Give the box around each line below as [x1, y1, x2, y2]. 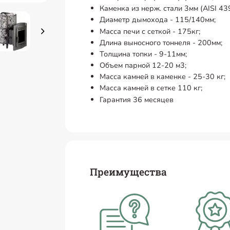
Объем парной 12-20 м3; [100, 60, 187, 71]
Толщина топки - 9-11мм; [100, 48, 187, 59]
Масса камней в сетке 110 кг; [100, 83, 203, 93]
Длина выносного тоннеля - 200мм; [100, 37, 223, 48]
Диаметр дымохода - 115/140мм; [100, 14, 216, 25]
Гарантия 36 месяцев [100, 94, 174, 105]
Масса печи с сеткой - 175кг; [100, 26, 201, 36]
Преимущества [89, 165, 167, 179]
